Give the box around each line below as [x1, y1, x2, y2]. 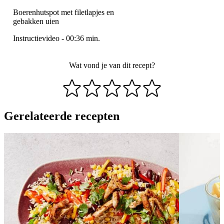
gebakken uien [13, 17, 59, 26]
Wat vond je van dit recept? [69, 61, 155, 70]
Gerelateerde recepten [4, 109, 119, 123]
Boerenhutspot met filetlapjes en [13, 8, 114, 17]
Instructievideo [13, 34, 59, 43]
